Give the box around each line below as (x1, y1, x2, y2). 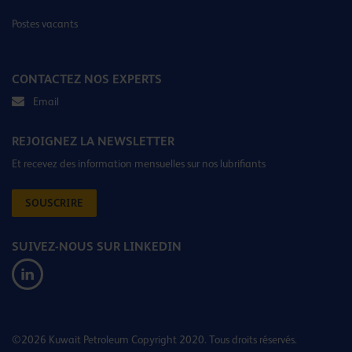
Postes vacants (12, 17, 78, 31)
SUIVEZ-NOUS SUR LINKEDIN (12, 239, 181, 255)
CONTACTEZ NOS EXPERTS (12, 71, 162, 87)
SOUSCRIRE (25, 196, 83, 210)
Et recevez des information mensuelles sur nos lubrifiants (12, 157, 266, 170)
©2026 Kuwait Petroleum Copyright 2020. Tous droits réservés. (12, 333, 297, 346)
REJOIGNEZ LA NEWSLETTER (12, 134, 174, 149)
